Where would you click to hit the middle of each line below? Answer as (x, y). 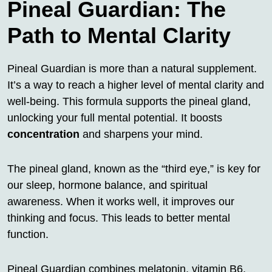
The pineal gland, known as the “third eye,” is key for (134, 169)
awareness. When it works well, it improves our (121, 202)
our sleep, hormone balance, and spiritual (107, 185)
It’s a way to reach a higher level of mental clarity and (136, 85)
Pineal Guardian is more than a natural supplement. (132, 69)
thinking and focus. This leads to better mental (119, 218)
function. (28, 235)
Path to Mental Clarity (119, 36)
